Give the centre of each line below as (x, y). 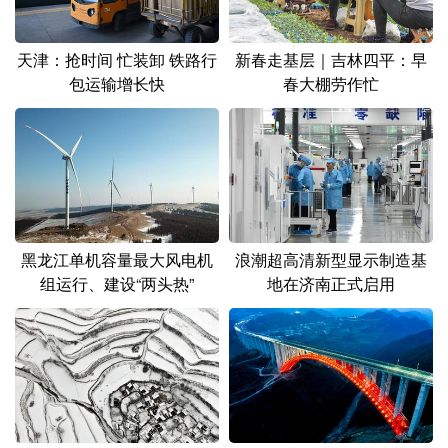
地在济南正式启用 (331, 283)
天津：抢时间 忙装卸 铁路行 (117, 59)
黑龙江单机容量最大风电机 (117, 259)
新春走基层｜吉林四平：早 (331, 59)
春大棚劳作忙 (331, 83)
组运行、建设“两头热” (117, 283)
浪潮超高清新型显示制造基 (331, 259)
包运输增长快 (117, 83)
